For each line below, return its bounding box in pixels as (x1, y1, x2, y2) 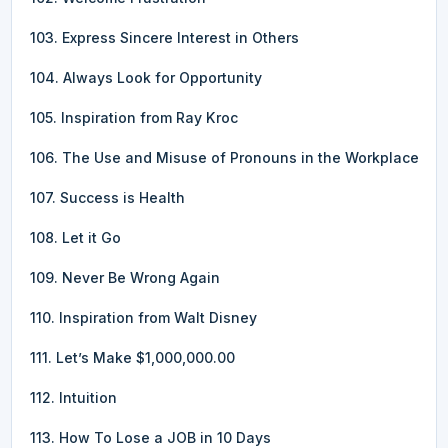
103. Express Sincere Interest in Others (30, 28, 299, 46)
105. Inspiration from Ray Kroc (30, 108, 238, 126)
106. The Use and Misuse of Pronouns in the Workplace (30, 148, 419, 166)
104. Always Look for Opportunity (30, 68, 262, 86)
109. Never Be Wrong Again (30, 268, 220, 286)
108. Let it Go (30, 228, 121, 246)
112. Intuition (30, 388, 117, 406)
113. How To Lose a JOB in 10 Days (30, 428, 271, 446)
